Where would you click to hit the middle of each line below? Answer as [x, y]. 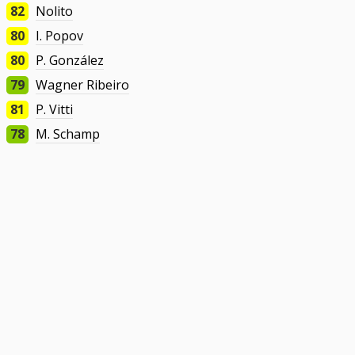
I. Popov [60, 36]
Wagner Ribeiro [83, 85]
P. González [70, 61]
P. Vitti [55, 110]
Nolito [55, 11]
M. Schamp [68, 134]
